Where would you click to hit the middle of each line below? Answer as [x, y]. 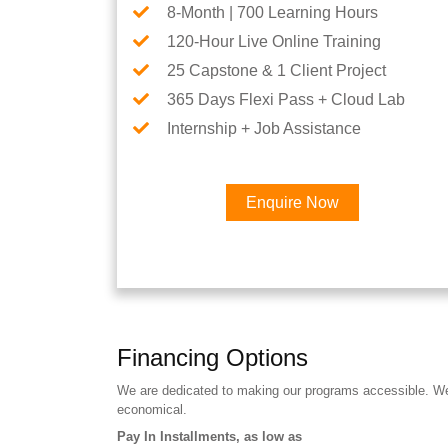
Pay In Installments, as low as [209, 436]
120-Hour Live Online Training [274, 41]
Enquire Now [292, 202]
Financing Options [212, 357]
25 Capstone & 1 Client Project [276, 70]
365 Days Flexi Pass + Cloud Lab [286, 99]
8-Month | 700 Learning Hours [272, 12]
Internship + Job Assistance [264, 128]
